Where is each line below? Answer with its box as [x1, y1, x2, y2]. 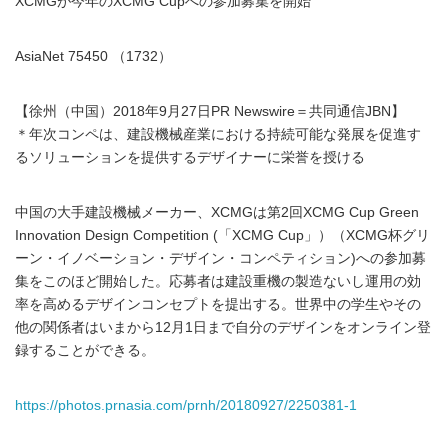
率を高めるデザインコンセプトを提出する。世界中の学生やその [15, 297, 421, 312]
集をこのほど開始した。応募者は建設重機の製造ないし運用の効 [15, 274, 421, 289]
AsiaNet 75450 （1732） [15, 49, 172, 64]
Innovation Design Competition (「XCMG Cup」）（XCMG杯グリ [15, 228, 430, 243]
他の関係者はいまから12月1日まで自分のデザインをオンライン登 [15, 320, 431, 335]
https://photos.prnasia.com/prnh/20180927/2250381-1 [15, 398, 357, 413]
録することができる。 [15, 343, 155, 358]
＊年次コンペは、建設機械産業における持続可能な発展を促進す [15, 127, 421, 142]
